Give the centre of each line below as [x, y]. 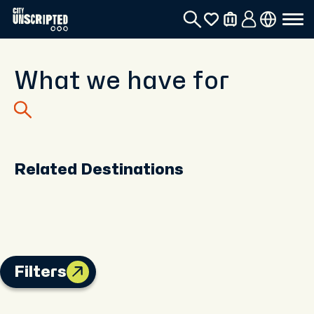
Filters [40, 272]
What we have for [122, 81]
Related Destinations [99, 170]
